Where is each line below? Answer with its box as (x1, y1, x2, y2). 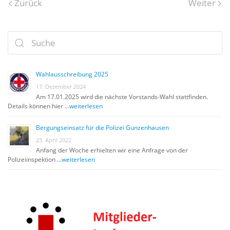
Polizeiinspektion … (8, 155, 62, 164)
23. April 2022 (36, 136, 71, 144)
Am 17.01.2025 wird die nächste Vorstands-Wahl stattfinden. (36, 92, 208, 101)
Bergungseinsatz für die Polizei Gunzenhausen (36, 123, 169, 132)
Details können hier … (8, 102, 69, 110)
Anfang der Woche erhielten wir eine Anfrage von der (36, 146, 188, 155)
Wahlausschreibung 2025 (36, 70, 108, 79)
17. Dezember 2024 (36, 83, 86, 90)
